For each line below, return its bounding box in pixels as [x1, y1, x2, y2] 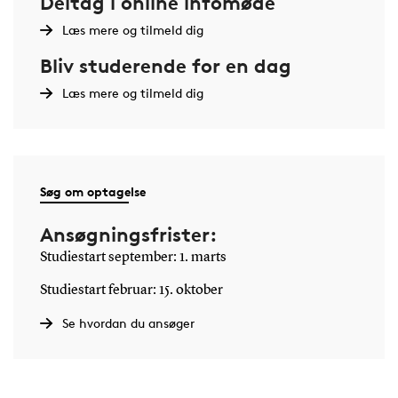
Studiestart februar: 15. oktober [39, 283, 223, 298]
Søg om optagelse [39, 183, 146, 199]
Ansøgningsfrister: [39, 222, 217, 246]
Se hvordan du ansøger [61, 314, 195, 330]
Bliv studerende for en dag [39, 53, 291, 77]
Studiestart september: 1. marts [39, 250, 227, 265]
